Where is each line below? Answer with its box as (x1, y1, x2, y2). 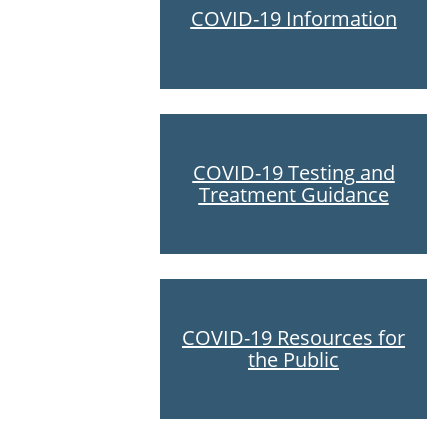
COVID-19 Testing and (192, 158, 395, 186)
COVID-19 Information (190, 4, 397, 32)
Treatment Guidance (198, 180, 389, 208)
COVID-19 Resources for (182, 323, 405, 351)
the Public (248, 345, 339, 373)
